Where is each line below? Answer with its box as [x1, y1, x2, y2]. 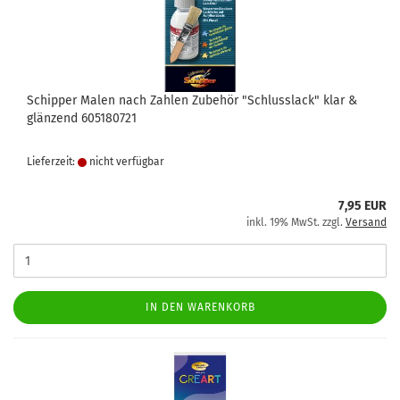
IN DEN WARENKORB [145, 301, 255, 313]
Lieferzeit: [27, 155, 78, 168]
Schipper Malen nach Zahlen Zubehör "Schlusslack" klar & [27, 93, 357, 108]
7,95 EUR [338, 198, 387, 213]
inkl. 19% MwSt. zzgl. [246, 216, 346, 229]
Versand [346, 216, 387, 229]
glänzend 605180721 [27, 111, 137, 126]
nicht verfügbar [87, 155, 164, 168]
